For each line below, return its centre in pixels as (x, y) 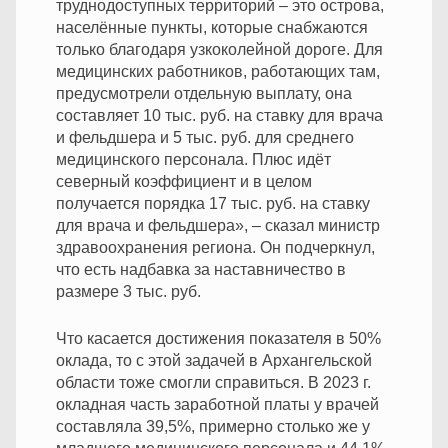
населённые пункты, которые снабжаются (212, 27)
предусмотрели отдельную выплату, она (204, 93)
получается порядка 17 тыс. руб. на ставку (213, 203)
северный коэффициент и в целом (184, 181)
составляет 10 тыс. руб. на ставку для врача (219, 115)
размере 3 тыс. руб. (128, 291)
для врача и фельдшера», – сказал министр (218, 225)
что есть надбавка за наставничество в (201, 269)
